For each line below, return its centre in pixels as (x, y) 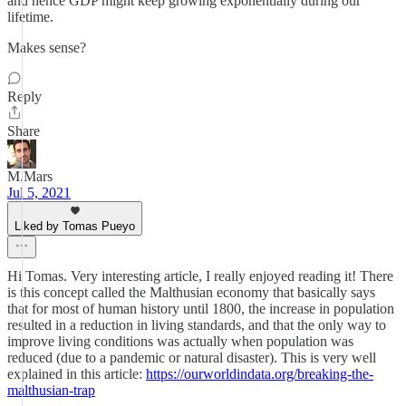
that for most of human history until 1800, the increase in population (201, 309)
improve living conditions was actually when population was (180, 341)
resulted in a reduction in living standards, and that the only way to (197, 325)
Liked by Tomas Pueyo (75, 226)
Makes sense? (47, 48)
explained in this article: (77, 374)
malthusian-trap (51, 390)
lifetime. (30, 17)
